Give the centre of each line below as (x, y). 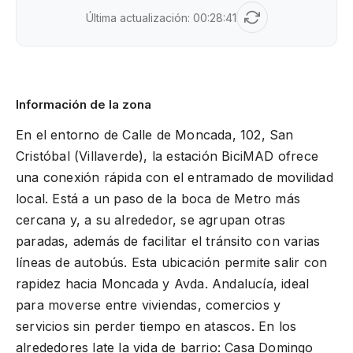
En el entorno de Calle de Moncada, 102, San (155, 135)
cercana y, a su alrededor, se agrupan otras (151, 220)
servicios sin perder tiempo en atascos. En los (156, 326)
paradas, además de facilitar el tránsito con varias (168, 241)
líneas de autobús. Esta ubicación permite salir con (172, 262)
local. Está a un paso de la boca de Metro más (158, 199)
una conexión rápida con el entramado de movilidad (175, 177)
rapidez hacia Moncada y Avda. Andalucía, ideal (163, 284)
